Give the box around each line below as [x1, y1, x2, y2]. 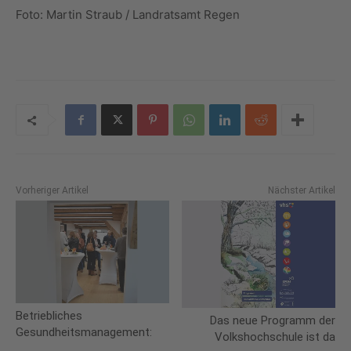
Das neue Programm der [209, 313, 335, 328]
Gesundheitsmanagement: [16, 324, 152, 339]
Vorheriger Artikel [16, 185, 89, 197]
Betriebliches [16, 308, 82, 323]
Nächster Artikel [267, 185, 335, 197]
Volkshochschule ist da [214, 330, 335, 345]
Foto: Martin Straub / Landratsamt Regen [16, 7, 240, 23]
